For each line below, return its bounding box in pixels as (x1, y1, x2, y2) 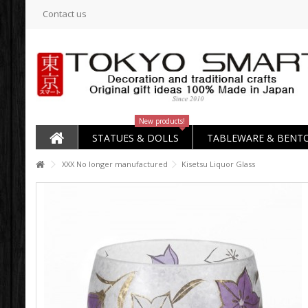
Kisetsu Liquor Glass (181, 159, 255, 169)
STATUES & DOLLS (92, 131, 179, 144)
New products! (139, 116, 185, 126)
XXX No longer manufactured (62, 159, 168, 169)
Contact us (43, 8, 87, 20)
